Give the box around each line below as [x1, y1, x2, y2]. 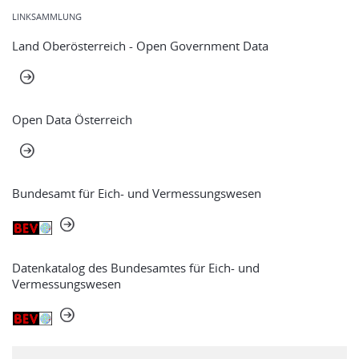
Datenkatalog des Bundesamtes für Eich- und [12, 259, 260, 276]
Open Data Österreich [12, 111, 132, 127]
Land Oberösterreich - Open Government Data [12, 37, 268, 54]
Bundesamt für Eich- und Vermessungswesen [12, 184, 261, 201]
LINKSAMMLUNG [12, 10, 82, 22]
